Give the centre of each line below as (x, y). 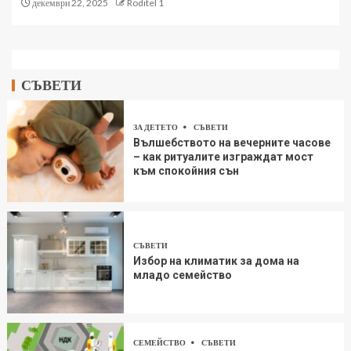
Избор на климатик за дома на (217, 261)
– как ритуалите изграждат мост (224, 157)
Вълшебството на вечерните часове (232, 143)
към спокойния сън (186, 171)
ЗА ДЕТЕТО (157, 127)
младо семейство (183, 275)
